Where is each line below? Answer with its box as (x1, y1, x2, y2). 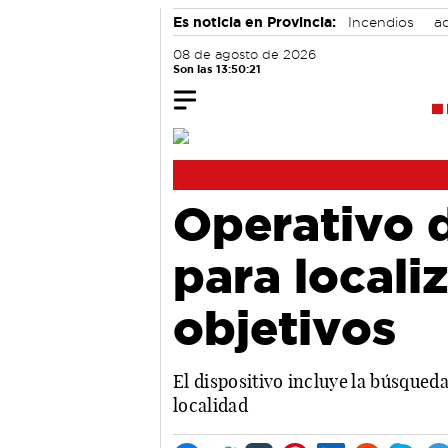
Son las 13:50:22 (173, 63, 263, 75)
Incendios (348, 15, 414, 29)
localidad (173, 393, 248, 417)
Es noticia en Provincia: (173, 14, 336, 30)
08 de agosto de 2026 (173, 48, 316, 61)
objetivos (173, 300, 396, 354)
